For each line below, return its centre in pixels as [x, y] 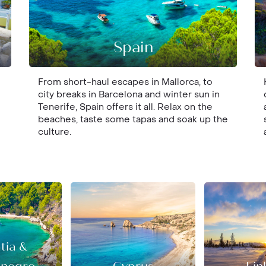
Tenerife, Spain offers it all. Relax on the [125, 107]
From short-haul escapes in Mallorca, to [125, 82]
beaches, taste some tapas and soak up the [133, 119]
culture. [55, 132]
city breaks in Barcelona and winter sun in [129, 94]
